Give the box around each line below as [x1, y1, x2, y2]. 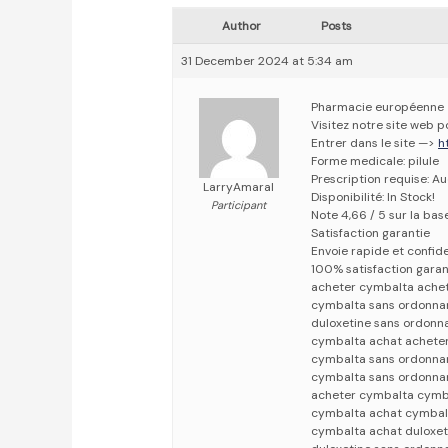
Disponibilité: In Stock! [311, 189, 436, 206]
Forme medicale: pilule [311, 153, 440, 170]
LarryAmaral [203, 179, 275, 196]
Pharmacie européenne [311, 99, 445, 116]
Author [221, 18, 261, 35]
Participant [211, 198, 267, 213]
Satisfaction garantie [311, 225, 431, 242]
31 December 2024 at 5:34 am [181, 53, 354, 70]
